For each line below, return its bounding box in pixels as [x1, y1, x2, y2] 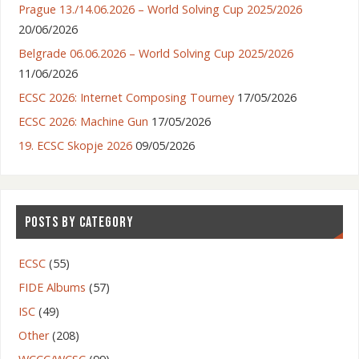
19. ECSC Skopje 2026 [18, 138, 132, 154]
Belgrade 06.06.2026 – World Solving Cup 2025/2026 [18, 46, 293, 62]
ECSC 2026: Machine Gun [18, 114, 148, 130]
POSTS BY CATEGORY [24, 213, 134, 231]
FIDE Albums [18, 280, 86, 296]
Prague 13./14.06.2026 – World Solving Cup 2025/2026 [18, 2, 302, 18]
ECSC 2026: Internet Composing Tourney [18, 90, 234, 106]
